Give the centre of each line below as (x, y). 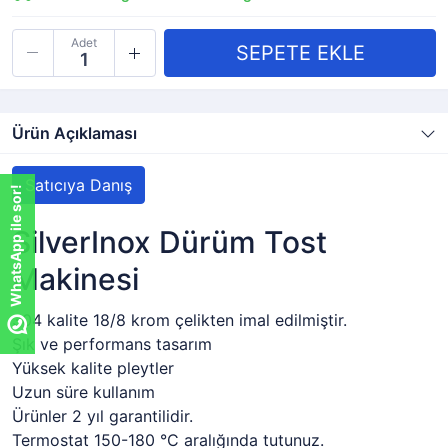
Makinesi (75, 279)
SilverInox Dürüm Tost (169, 242)
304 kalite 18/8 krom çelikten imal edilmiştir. (179, 320)
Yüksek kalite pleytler (93, 368)
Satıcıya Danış (78, 185)
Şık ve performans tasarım (112, 344)
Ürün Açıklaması (74, 133)
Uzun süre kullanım (83, 392)
